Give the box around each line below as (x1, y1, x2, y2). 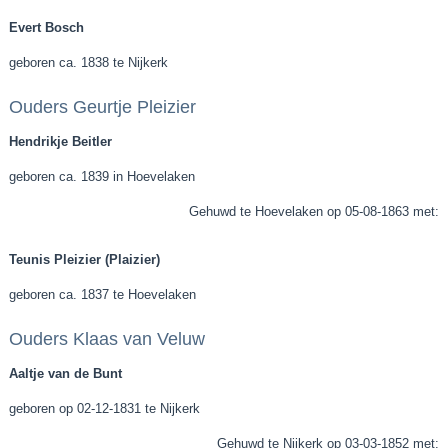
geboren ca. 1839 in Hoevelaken (9, 169, 196, 184)
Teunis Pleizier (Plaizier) (9, 252, 161, 267)
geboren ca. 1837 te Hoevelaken (9, 287, 197, 302)
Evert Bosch (9, 20, 85, 35)
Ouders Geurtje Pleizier (9, 97, 197, 117)
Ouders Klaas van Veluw (9, 329, 206, 349)
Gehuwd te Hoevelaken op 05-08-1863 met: (188, 204, 439, 219)
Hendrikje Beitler (9, 134, 113, 149)
